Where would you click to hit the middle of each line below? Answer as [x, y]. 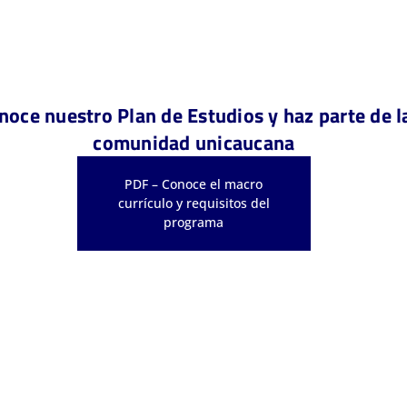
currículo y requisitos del [194, 203]
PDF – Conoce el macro [194, 184]
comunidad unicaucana [194, 143]
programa [194, 223]
